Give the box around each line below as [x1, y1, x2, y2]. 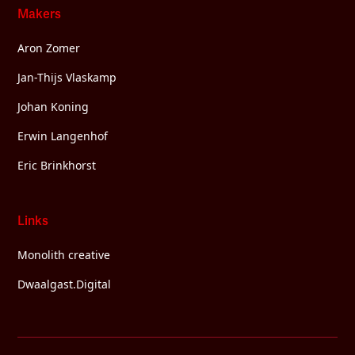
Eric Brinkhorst [17, 157, 97, 173]
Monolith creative [17, 246, 111, 262]
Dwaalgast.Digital [17, 276, 112, 292]
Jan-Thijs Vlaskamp [17, 69, 117, 85]
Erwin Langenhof [17, 128, 109, 143]
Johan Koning [17, 98, 90, 114]
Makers [17, 6, 62, 22]
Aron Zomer [17, 40, 81, 55]
